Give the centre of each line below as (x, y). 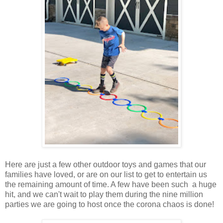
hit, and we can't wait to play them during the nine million (104, 194)
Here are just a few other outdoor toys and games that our (106, 164)
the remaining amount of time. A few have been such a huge (111, 184)
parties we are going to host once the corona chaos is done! (110, 204)
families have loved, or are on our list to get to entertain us (106, 174)
